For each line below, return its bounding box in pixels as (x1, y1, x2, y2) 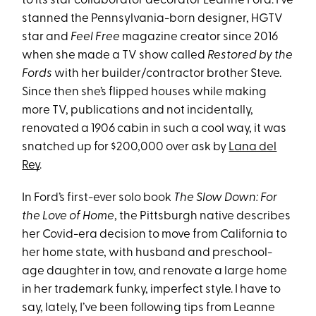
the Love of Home (22, 210, 115, 223)
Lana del (229, 141, 277, 154)
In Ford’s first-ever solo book (22, 192, 174, 205)
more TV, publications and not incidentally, (22, 104, 254, 117)
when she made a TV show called (22, 49, 208, 62)
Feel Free (71, 31, 121, 44)
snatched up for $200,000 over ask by (22, 141, 229, 154)
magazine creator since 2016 (120, 31, 279, 44)
